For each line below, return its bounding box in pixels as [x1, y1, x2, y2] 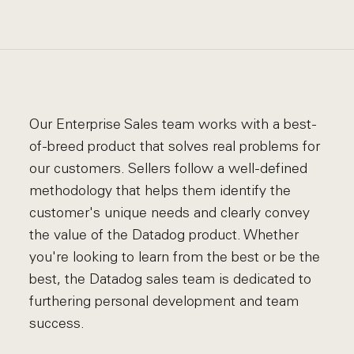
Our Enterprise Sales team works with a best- [29, 115, 318, 133]
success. [29, 314, 85, 332]
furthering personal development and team [29, 292, 299, 310]
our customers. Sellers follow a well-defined [29, 160, 308, 177]
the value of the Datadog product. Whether [29, 226, 299, 243]
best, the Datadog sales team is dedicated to [29, 270, 312, 288]
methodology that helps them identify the [29, 182, 292, 199]
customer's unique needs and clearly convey [29, 204, 311, 221]
